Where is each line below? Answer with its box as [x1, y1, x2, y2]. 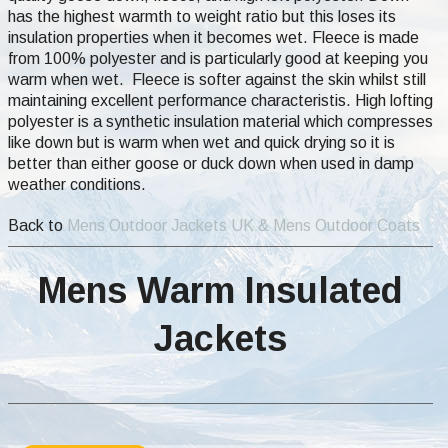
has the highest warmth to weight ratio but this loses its [8, 8, 396, 26]
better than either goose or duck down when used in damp [8, 155, 414, 173]
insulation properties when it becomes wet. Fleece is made [8, 29, 419, 47]
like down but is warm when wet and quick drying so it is [8, 134, 395, 152]
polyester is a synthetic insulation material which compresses [8, 113, 433, 131]
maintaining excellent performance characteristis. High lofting [8, 92, 433, 110]
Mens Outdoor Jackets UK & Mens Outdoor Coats [67, 217, 420, 235]
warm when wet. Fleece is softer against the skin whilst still [8, 71, 426, 89]
